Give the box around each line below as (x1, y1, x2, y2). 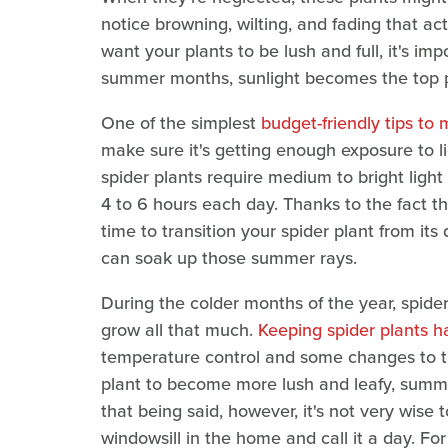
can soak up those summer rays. (101, 245, 357, 272)
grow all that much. (101, 317, 258, 344)
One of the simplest (101, 110, 261, 137)
